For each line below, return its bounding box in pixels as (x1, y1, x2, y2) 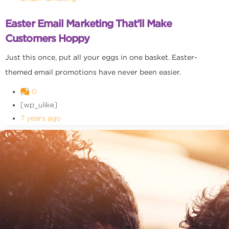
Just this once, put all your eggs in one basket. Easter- (5, 53, 197, 61)
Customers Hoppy (5, 32, 90, 44)
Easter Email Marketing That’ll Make (5, 17, 172, 30)
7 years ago (20, 114, 61, 122)
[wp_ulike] (20, 101, 57, 109)
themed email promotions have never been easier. (5, 68, 181, 76)
